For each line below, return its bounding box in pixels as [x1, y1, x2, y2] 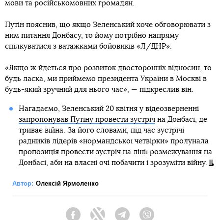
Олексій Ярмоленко [36, 180, 99, 188]
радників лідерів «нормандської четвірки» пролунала [18, 137, 209, 145]
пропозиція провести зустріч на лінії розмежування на [18, 148, 212, 156]
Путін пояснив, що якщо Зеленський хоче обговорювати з [5, 21, 211, 29]
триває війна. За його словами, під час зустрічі [18, 127, 184, 135]
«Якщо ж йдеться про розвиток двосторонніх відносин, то [5, 64, 212, 72]
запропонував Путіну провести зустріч [18, 116, 155, 124]
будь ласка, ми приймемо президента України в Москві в [5, 75, 207, 83]
